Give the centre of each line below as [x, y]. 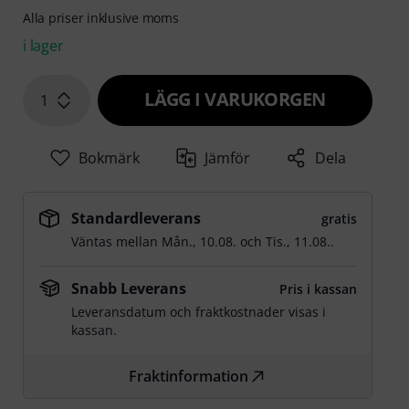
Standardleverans [136, 219]
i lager [43, 46]
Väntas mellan [117, 242]
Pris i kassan [318, 289]
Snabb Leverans [129, 289]
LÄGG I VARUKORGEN [235, 100]
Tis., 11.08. [299, 242]
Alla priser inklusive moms [101, 18]
